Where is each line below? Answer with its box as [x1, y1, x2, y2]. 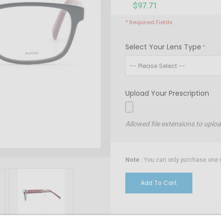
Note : [125, 156, 144, 163]
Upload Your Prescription [125, 88, 209, 98]
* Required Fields [125, 18, 173, 26]
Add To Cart [141, 178, 177, 187]
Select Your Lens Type [125, 42, 201, 52]
